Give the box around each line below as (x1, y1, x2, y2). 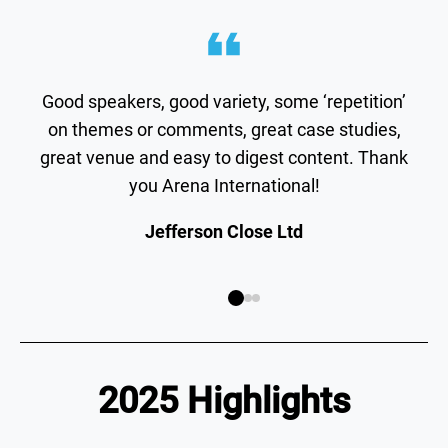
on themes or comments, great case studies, (47, 119, 401, 141)
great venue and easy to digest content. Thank (40, 147, 408, 169)
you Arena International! (128, 175, 320, 197)
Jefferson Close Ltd (145, 221, 303, 243)
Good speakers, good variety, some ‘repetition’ (42, 91, 406, 113)
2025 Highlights (97, 380, 351, 423)
